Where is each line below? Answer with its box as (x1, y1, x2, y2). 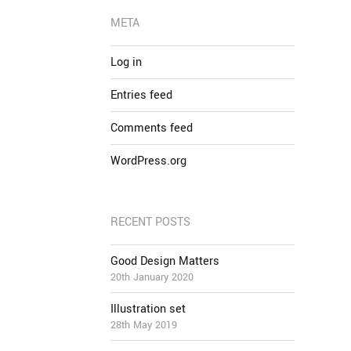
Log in (110, 54, 142, 71)
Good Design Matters (110, 253, 219, 270)
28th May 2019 (110, 318, 177, 332)
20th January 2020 (110, 270, 194, 284)
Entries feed (110, 87, 172, 103)
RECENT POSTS (110, 214, 190, 230)
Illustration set (110, 301, 186, 317)
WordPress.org (110, 153, 186, 169)
